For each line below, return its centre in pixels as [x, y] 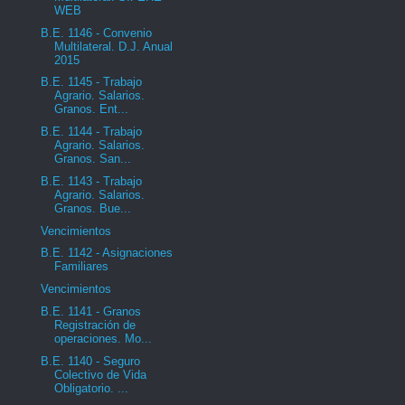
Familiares [82, 267]
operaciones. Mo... [104, 338]
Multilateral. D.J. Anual [114, 46]
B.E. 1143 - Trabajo [92, 181]
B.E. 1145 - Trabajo [92, 82]
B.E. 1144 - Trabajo [92, 132]
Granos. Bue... [93, 208]
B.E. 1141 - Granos [91, 311]
